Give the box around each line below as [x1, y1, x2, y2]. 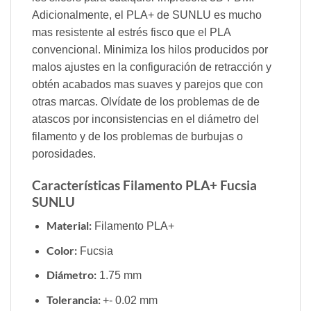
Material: [46, 219, 92, 233]
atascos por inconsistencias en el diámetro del [32, 112, 259, 125]
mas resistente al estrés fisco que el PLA [32, 26, 230, 38]
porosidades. [32, 147, 96, 160]
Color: [46, 243, 77, 257]
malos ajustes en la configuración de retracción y [32, 60, 271, 73]
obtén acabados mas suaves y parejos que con [32, 78, 263, 90]
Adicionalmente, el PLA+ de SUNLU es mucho [32, 8, 262, 21]
